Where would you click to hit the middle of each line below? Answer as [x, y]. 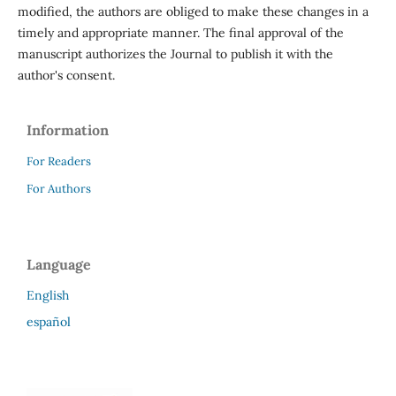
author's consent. [66, 75]
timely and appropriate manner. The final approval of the [180, 32]
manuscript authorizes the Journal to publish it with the [175, 53]
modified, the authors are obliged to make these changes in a [193, 11]
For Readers [59, 161]
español [49, 321]
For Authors [59, 188]
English [48, 295]
